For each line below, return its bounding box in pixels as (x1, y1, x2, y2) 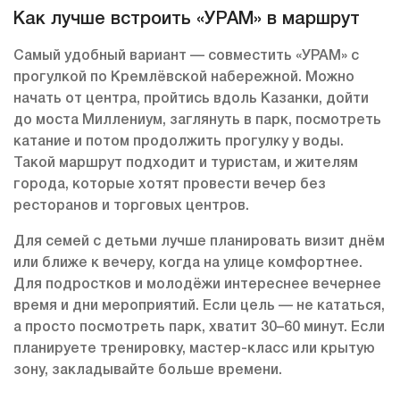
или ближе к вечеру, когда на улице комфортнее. (13, 257, 362, 271)
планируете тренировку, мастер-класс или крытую (13, 343, 375, 356)
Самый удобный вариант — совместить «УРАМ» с (13, 50, 359, 63)
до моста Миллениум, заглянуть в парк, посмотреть (13, 114, 381, 128)
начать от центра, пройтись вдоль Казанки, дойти (13, 93, 369, 106)
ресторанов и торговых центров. (13, 200, 249, 213)
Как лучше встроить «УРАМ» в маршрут (13, 12, 360, 29)
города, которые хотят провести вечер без (13, 179, 326, 192)
